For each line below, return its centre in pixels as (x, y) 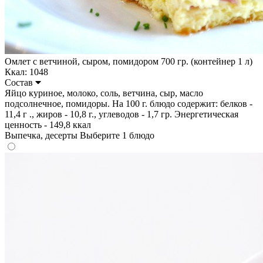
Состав (20, 82)
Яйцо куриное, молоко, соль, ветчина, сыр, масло (104, 93)
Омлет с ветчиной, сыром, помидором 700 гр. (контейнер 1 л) (129, 61)
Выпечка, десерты (42, 135)
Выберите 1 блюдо (117, 135)
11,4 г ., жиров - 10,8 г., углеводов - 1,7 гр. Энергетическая (122, 114)
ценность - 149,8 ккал (48, 124)
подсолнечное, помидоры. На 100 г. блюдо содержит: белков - (129, 103)
